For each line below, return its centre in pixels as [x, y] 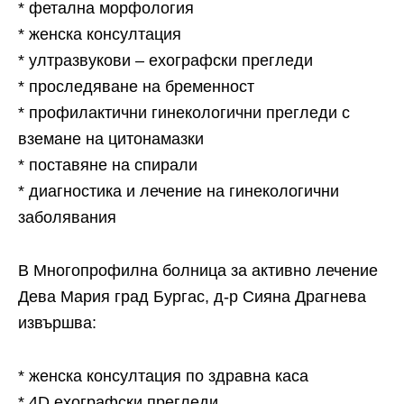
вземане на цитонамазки [111, 139]
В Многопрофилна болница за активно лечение [198, 271]
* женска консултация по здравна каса [163, 376]
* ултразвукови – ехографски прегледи [165, 60]
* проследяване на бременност [136, 87]
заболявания [67, 217]
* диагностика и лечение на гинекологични [179, 191]
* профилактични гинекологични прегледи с [184, 113]
